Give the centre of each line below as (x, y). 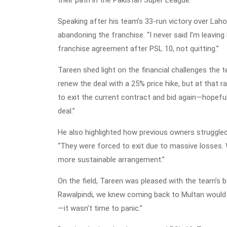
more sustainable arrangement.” (111, 159)
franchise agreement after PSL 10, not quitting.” (138, 48)
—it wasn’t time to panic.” (100, 208)
